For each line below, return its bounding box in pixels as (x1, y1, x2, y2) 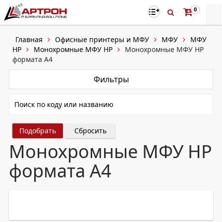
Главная (15, 35, 43, 44)
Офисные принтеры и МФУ (55, 35, 149, 44)
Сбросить (74, 126, 107, 135)
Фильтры (93, 74, 129, 85)
